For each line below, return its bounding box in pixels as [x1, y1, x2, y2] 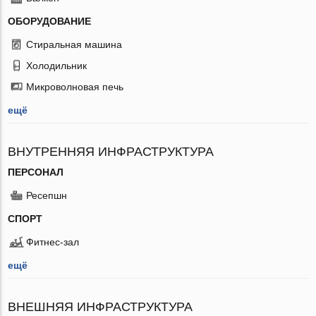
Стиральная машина [26, 38, 123, 50]
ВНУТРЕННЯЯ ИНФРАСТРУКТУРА [8, 144, 214, 159]
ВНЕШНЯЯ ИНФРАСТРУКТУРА [8, 299, 193, 314]
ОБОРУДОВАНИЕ [8, 15, 92, 27]
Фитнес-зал [26, 236, 80, 248]
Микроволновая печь [26, 80, 124, 92]
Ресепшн [26, 189, 68, 201]
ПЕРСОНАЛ [8, 166, 64, 178]
